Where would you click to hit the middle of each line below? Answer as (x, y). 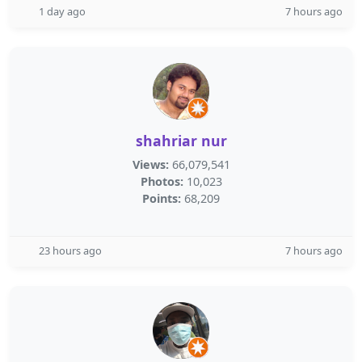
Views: (150, 164)
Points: (162, 198)
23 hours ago (70, 250)
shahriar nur (181, 141)
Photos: (162, 181)
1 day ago (62, 11)
